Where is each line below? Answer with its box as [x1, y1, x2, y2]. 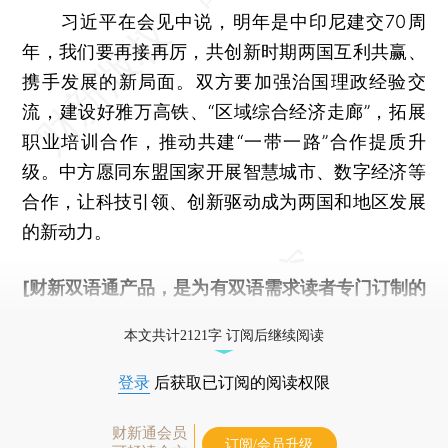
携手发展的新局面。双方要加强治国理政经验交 [22, 70, 426, 92]
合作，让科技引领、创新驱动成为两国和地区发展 [22, 190, 426, 212]
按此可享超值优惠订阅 [116, 306, 297, 328]
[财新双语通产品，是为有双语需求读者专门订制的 [22, 276, 426, 298]
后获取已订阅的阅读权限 [150, 373, 330, 391]
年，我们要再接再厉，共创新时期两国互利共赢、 [22, 40, 426, 62]
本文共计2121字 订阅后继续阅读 [124, 327, 324, 343]
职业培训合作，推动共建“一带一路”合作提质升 [22, 130, 426, 152]
